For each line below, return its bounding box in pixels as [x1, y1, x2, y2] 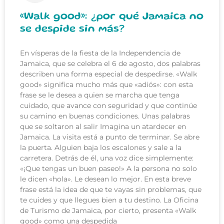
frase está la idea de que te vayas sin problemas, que [20, 185, 201, 194]
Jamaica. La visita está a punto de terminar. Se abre [20, 132, 199, 142]
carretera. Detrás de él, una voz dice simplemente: [20, 153, 193, 163]
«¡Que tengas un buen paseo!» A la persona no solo [20, 164, 197, 173]
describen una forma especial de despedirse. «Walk [20, 69, 197, 79]
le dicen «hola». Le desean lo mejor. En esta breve [20, 174, 191, 184]
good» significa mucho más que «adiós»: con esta [20, 80, 193, 89]
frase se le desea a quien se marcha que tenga [20, 90, 179, 100]
